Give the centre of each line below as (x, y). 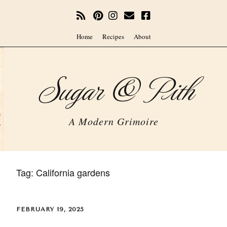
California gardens (73, 173)
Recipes (113, 36)
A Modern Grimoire (113, 121)
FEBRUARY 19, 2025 (50, 210)
